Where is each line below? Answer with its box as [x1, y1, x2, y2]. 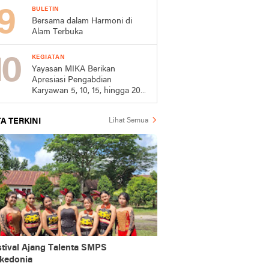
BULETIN [32, 6, 59, 13]
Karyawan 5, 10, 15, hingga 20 [32, 86, 141, 95]
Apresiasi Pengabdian [32, 76, 112, 85]
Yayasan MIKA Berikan [32, 65, 115, 74]
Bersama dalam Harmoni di [32, 17, 132, 26]
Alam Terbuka [32, 28, 83, 37]
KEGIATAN [32, 54, 65, 61]
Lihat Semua [109, 117, 148, 124]
